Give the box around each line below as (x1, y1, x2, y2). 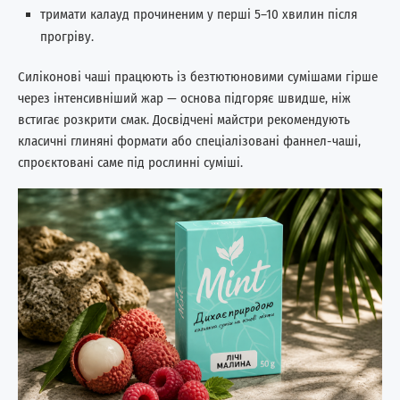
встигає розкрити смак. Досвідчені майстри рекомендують (18, 111, 350, 128)
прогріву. (40, 28, 94, 45)
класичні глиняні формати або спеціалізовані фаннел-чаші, (18, 132, 361, 149)
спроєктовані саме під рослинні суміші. (18, 154, 243, 171)
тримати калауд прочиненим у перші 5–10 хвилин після (40, 5, 357, 22)
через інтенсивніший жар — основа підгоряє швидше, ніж (18, 89, 351, 106)
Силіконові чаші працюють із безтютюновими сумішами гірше (18, 68, 378, 85)
